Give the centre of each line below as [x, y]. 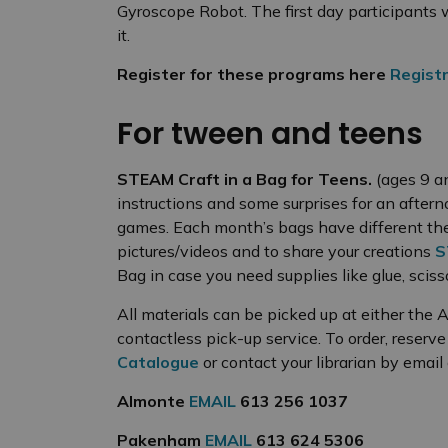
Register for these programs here [251, 73]
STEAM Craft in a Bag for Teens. [246, 178]
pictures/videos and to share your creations [276, 250]
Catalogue [158, 361]
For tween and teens [273, 133]
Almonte [153, 400]
